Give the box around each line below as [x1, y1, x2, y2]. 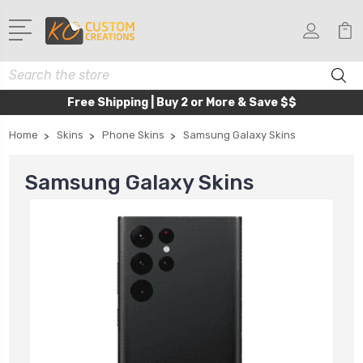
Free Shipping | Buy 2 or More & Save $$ [66, 95, 297, 109]
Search [9, 62, 46, 77]
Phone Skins [102, 128, 164, 141]
